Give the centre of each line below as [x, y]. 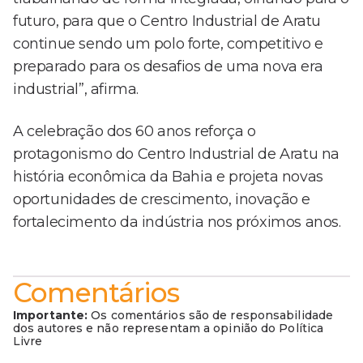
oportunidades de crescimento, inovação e [162, 200]
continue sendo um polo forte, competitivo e [168, 44]
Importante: [51, 316]
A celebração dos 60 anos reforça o [135, 132]
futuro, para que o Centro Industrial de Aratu [167, 21]
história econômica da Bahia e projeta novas [168, 177]
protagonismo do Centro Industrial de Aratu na [177, 154]
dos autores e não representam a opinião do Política [169, 329]
